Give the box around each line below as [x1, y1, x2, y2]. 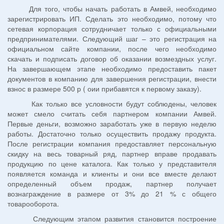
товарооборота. [7, 198, 59, 209]
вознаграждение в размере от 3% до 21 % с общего [7, 188, 216, 199]
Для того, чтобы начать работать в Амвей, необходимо [7, 3, 216, 14]
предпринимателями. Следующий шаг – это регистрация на [7, 33, 216, 44]
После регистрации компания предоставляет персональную [7, 138, 216, 149]
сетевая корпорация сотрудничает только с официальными [7, 23, 216, 34]
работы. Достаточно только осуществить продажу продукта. [7, 128, 216, 139]
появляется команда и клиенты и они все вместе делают [7, 168, 216, 179]
